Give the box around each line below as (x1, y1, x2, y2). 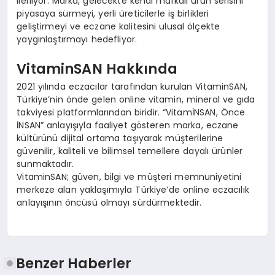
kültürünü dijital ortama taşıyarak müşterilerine (17, 132, 223, 145)
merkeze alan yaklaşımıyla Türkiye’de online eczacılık (17, 184, 249, 196)
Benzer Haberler (16, 253, 132, 273)
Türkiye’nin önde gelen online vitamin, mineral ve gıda (17, 93, 255, 106)
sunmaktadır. (17, 158, 74, 171)
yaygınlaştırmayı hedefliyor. (17, 33, 137, 46)
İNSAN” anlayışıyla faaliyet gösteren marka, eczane (17, 119, 239, 132)
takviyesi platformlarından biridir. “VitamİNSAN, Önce (17, 106, 246, 119)
